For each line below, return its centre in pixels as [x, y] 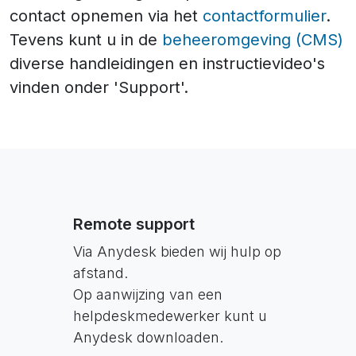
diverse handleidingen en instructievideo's [167, 64]
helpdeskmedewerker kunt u [170, 316]
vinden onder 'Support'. [99, 87]
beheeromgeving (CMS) [253, 40]
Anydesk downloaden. [148, 337]
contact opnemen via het [106, 16]
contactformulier [264, 16]
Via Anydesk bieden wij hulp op [177, 252]
